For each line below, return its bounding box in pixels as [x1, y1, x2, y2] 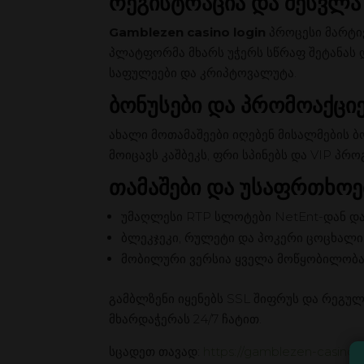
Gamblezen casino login [109, 24, 266, 41]
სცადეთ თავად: [109, 344, 204, 360]
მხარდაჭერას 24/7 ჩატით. [109, 311, 262, 327]
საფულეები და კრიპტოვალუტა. [109, 65, 297, 81]
